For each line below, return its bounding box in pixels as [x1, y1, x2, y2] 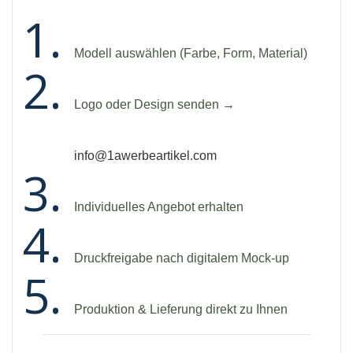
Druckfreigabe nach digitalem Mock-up [74, 251, 290, 266]
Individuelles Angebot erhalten [74, 200, 244, 214]
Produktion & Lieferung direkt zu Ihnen [74, 303, 288, 317]
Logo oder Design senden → [74, 98, 236, 112]
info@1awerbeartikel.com [74, 149, 217, 163]
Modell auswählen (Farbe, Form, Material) [74, 46, 308, 61]
